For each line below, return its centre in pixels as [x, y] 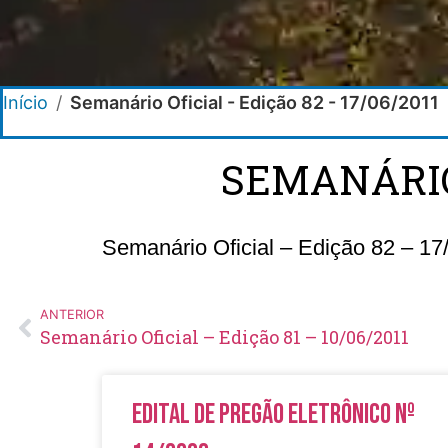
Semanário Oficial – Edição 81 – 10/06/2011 [224, 336]
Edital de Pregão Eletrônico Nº [273, 414]
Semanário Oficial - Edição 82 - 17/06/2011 [254, 102]
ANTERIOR [72, 314]
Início [25, 102]
